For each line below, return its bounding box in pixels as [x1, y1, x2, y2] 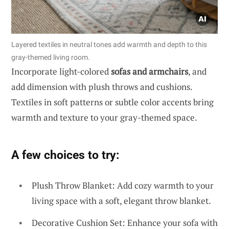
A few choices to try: [11, 147, 119, 162]
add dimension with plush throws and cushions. [11, 80, 192, 93]
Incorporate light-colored [11, 65, 111, 77]
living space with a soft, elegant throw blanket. [32, 194, 211, 207]
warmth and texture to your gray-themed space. [11, 111, 197, 123]
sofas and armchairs [111, 65, 188, 77]
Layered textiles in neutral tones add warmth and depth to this [11, 40, 207, 49]
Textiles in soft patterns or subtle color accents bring [11, 96, 214, 108]
